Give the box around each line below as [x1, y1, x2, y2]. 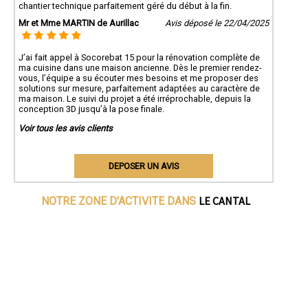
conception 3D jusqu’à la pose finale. [19, 104, 164, 115]
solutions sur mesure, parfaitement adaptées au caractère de [19, 83, 260, 94]
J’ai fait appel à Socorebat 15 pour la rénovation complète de [19, 52, 260, 63]
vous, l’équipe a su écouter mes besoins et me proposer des [19, 73, 258, 84]
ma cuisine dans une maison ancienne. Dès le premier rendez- [19, 63, 262, 74]
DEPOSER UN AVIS [108, 161, 179, 172]
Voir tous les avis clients [19, 123, 113, 134]
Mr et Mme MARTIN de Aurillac [19, 17, 139, 28]
